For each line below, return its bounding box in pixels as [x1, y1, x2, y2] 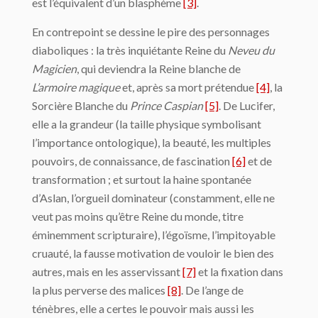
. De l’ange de [181, 283, 243, 297]
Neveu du [228, 43, 275, 57]
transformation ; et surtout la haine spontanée [32, 172, 251, 186]
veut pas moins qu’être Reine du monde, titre [32, 209, 243, 223]
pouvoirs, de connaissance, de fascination [32, 154, 232, 168]
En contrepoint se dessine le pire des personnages [32, 25, 270, 38]
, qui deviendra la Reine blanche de [77, 62, 241, 75]
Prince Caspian [130, 99, 203, 112]
